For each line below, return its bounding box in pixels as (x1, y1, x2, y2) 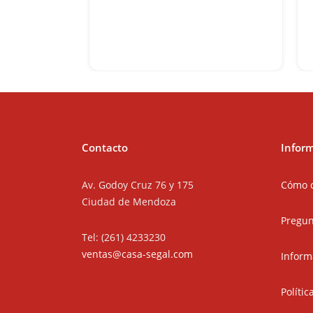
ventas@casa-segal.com (82, 247, 193, 261)
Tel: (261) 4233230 (82, 231, 166, 244)
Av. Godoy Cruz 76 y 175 (82, 178, 194, 191)
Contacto (82, 140, 128, 154)
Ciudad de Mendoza (82, 195, 176, 208)
